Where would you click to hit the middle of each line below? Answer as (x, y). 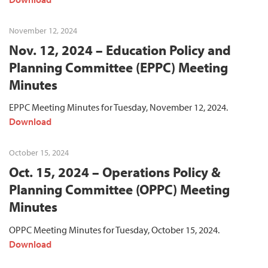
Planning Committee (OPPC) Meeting (119, 190)
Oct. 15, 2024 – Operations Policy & (115, 172)
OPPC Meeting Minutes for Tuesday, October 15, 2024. (130, 229)
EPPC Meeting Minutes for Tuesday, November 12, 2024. (118, 107)
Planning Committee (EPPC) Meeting (118, 67)
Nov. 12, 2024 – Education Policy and (120, 50)
